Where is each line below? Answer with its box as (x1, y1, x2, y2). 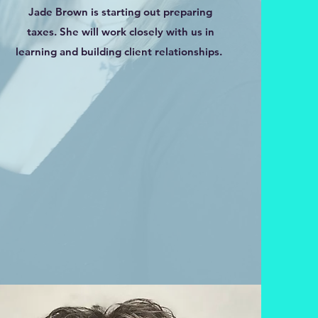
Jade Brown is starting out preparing (28, 5, 213, 18)
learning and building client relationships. (16, 45, 226, 58)
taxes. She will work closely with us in (26, 25, 214, 38)
